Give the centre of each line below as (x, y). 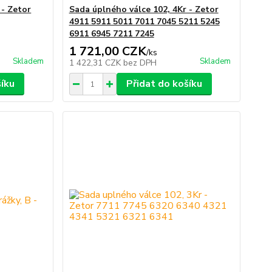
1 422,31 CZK (96, 63)
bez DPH (140, 63)
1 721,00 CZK (107, 52)
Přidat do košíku (164, 84)
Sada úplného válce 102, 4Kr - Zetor (144, 10)
